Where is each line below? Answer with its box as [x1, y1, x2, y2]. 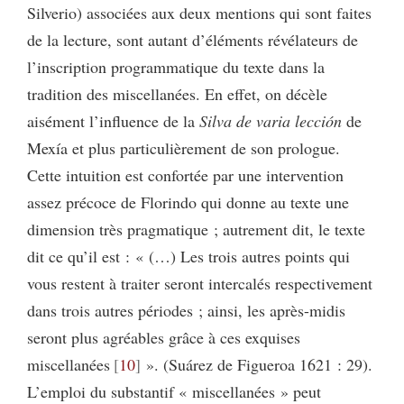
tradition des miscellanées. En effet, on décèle [27, 82, 327, 105]
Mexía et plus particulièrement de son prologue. [27, 136, 340, 159]
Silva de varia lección [199, 109, 342, 132]
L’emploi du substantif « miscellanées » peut [27, 380, 321, 402]
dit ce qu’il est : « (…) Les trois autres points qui [27, 244, 350, 267]
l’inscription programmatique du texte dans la [27, 55, 325, 78]
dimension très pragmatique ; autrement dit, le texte [27, 217, 365, 240]
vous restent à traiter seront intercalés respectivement [27, 271, 372, 294]
